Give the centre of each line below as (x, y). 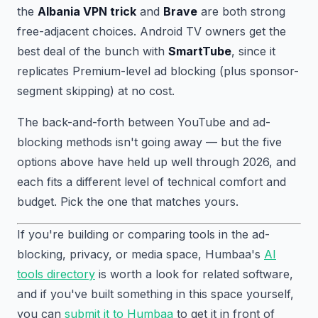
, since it (253, 51)
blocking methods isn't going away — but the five (149, 142)
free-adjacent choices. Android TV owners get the (152, 31)
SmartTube (200, 51)
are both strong (241, 11)
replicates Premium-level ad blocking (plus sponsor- (158, 71)
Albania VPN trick (87, 11)
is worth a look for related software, (194, 274)
